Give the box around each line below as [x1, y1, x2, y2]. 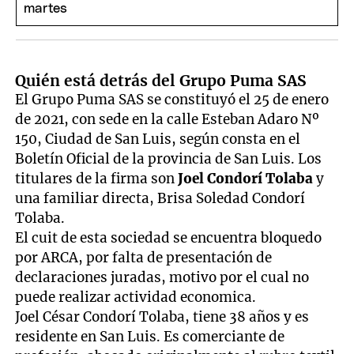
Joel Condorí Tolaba [178, 170, 314, 188]
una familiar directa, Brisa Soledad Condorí [15, 190, 306, 208]
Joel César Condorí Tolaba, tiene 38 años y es [15, 308, 310, 326]
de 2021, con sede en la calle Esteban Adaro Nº [15, 111, 320, 129]
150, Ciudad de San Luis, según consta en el [15, 130, 301, 149]
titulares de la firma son [15, 170, 179, 188]
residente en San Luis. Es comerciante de [15, 328, 285, 346]
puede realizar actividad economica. [15, 288, 257, 307]
